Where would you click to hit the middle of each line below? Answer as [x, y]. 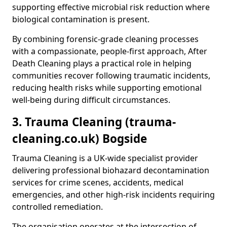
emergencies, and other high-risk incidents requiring [113, 195]
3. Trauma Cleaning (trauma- [94, 122]
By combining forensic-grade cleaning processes [105, 39]
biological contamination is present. [81, 19]
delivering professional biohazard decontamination [111, 170]
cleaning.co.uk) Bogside [80, 139]
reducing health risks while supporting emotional [107, 88]
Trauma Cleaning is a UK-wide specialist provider [105, 158]
